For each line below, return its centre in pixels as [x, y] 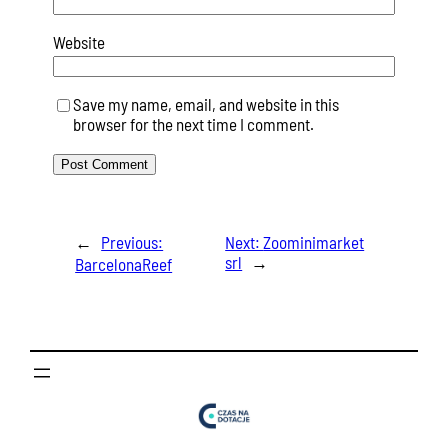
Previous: [132, 241]
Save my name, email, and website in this [205, 104]
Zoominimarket [314, 241]
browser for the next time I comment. [193, 124]
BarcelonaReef [124, 263]
